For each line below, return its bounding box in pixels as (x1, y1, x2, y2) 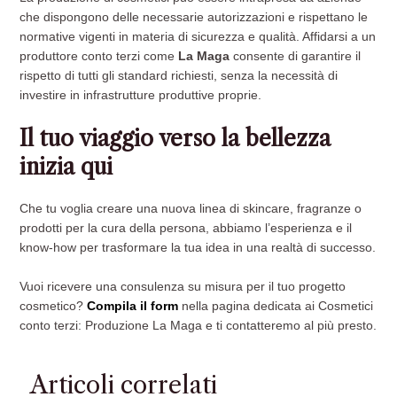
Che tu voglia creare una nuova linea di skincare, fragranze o (19, 201, 362, 215)
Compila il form (87, 299, 183, 313)
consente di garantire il (230, 49, 362, 63)
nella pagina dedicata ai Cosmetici (182, 299, 374, 313)
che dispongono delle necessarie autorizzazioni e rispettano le (19, 10, 369, 24)
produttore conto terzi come (19, 49, 179, 63)
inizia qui (19, 152, 113, 181)
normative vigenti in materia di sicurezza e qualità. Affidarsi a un (19, 29, 377, 43)
